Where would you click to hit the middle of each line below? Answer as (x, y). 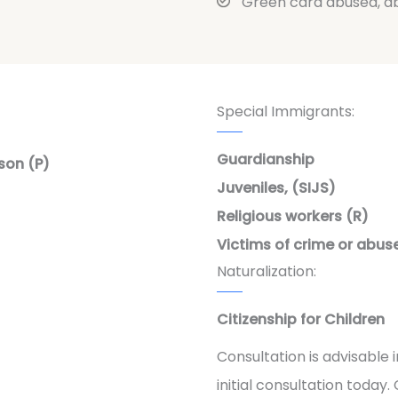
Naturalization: (267, 271)
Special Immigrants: (286, 111)
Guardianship (266, 159)
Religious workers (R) (293, 216)
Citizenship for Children (301, 319)
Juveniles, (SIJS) (276, 187)
